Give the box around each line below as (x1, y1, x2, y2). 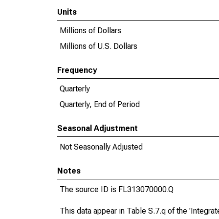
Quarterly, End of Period (60, 100, 140, 109)
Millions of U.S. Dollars (60, 42, 137, 51)
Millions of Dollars (60, 26, 121, 35)
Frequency (57, 66, 97, 75)
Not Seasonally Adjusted (60, 142, 143, 152)
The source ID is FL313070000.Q (60, 185, 174, 194)
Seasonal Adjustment (57, 124, 138, 133)
